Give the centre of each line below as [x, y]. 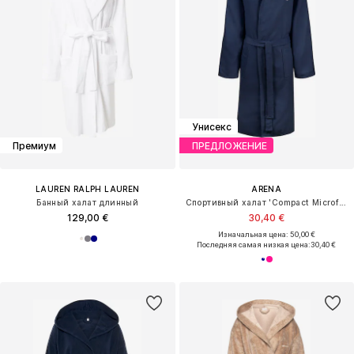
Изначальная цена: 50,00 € [266, 235]
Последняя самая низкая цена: [254, 245]
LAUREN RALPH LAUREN [87, 189]
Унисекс [211, 126]
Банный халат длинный [88, 203]
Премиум [34, 145]
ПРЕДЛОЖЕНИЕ [229, 145]
